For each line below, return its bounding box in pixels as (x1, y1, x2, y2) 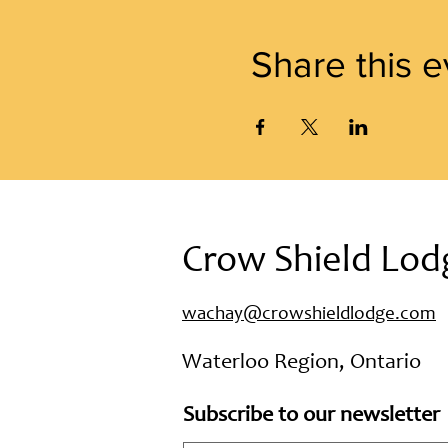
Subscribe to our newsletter (183, 404, 440, 427)
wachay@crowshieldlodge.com (182, 304, 436, 324)
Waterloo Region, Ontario (182, 351, 421, 374)
